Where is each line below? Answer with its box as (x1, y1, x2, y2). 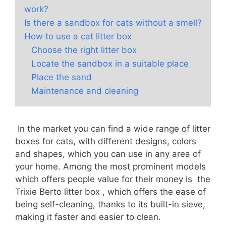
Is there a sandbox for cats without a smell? (24, 18, 202, 28)
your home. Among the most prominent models (15, 161, 206, 172)
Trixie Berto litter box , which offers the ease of (15, 187, 206, 197)
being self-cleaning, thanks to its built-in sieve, (15, 199, 205, 210)
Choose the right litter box (31, 45, 137, 55)
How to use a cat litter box (24, 31, 132, 42)
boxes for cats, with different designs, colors (15, 136, 196, 147)
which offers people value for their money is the (15, 174, 210, 185)
